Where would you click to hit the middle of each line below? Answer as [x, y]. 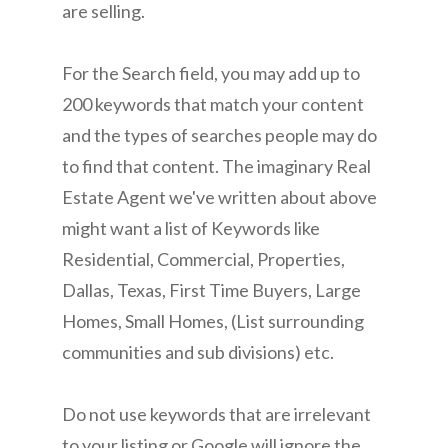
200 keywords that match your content [213, 104]
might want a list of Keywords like [191, 228]
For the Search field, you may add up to [211, 73]
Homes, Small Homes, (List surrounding [213, 321]
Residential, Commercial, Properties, [203, 259]
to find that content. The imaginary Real [216, 166]
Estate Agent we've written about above [219, 197]
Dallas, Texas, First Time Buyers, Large [211, 290]
